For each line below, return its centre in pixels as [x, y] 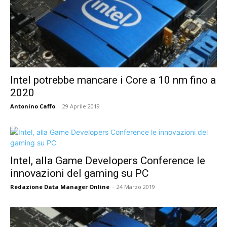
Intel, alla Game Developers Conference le [108, 161]
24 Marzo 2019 [136, 187]
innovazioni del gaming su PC [79, 174]
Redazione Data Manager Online [60, 187]
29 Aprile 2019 [81, 106]
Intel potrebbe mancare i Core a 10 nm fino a [113, 80]
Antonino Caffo [33, 106]
